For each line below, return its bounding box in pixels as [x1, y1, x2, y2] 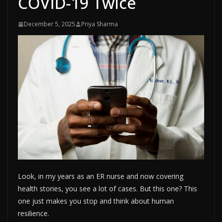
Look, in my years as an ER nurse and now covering [18, 171, 183, 181]
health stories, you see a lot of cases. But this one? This [18, 184, 197, 194]
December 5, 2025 [24, 20, 75, 29]
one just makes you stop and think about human [18, 196, 174, 206]
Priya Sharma [81, 20, 118, 29]
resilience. [18, 209, 49, 219]
